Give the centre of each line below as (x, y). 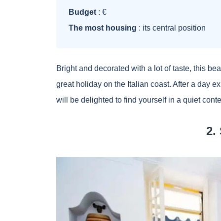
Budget (82, 12)
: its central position (171, 28)
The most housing (103, 28)
